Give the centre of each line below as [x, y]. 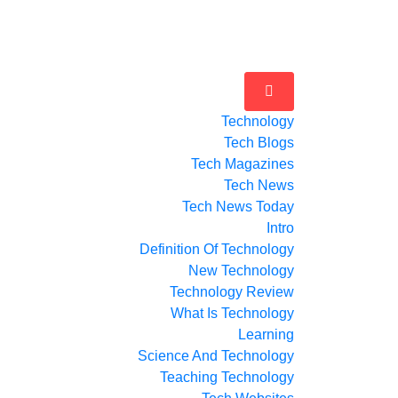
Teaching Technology [227, 377]
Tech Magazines [243, 164]
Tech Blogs [259, 143]
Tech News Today [238, 207]
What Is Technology [232, 313]
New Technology [241, 271]
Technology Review [232, 292]
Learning [266, 334]
